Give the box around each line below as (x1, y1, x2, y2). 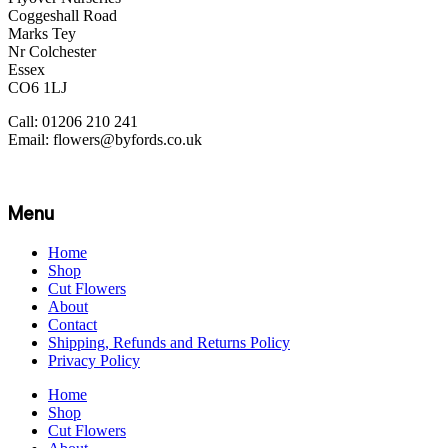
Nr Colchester (8, 43, 96, 61)
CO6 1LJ (8, 79, 67, 97)
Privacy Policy (48, 351, 140, 369)
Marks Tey (8, 25, 76, 43)
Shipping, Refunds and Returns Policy (48, 333, 290, 351)
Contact (48, 315, 97, 333)
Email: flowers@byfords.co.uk (8, 131, 202, 149)
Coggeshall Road (8, 7, 117, 25)
